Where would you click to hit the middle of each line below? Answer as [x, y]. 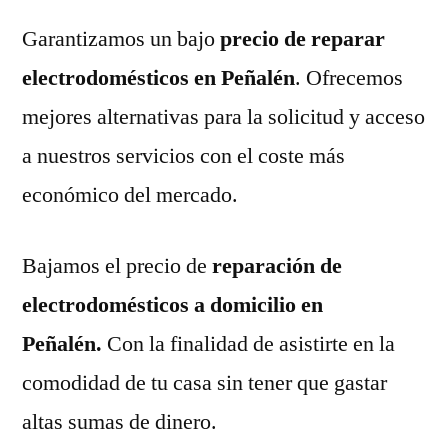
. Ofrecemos [349, 77]
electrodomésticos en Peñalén [158, 77]
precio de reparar [300, 38]
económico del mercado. [130, 194]
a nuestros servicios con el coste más [183, 155]
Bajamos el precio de [114, 265]
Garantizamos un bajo [118, 38]
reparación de [274, 265]
